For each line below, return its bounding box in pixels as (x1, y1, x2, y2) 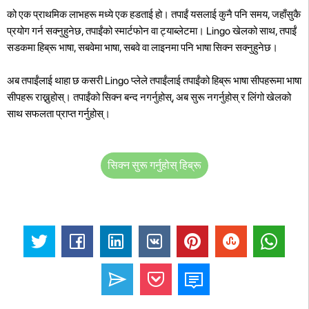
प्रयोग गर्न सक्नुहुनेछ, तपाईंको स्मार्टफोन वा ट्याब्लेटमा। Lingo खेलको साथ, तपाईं (7, 24, 297, 37)
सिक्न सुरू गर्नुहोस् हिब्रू (107, 158, 201, 172)
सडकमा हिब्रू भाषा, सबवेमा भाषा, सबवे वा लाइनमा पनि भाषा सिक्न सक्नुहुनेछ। (7, 41, 278, 54)
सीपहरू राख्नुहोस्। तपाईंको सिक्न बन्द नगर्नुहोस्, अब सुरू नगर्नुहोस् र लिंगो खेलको (7, 90, 291, 103)
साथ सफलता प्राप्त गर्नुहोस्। (7, 107, 110, 120)
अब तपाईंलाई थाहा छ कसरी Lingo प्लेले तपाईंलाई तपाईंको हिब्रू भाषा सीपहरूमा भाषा (7, 74, 301, 87)
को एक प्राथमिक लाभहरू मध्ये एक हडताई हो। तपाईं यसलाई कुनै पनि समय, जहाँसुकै (7, 8, 301, 21)
